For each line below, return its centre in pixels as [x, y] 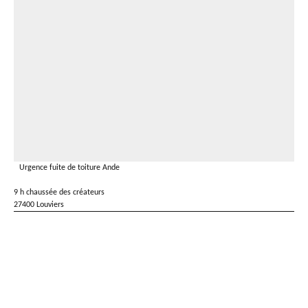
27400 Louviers [39, 205]
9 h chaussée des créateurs [59, 192]
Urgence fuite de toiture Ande [69, 168]
